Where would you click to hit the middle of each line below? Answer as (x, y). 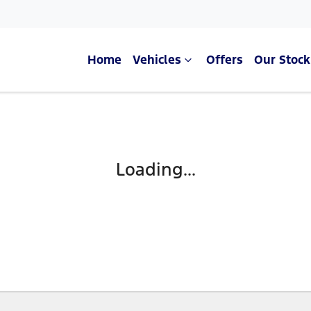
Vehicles (157, 60)
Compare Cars (155, 136)
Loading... (155, 169)
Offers (225, 60)
